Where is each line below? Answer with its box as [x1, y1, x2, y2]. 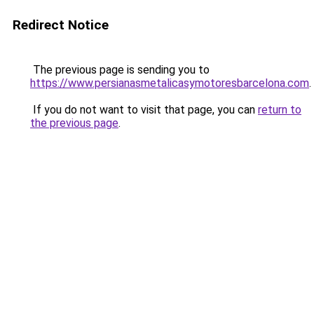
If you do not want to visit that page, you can [30, 103, 258, 116]
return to [258, 103, 301, 116]
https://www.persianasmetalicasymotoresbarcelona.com [30, 76, 309, 90]
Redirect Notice [13, 17, 109, 33]
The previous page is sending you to [30, 63, 210, 76]
